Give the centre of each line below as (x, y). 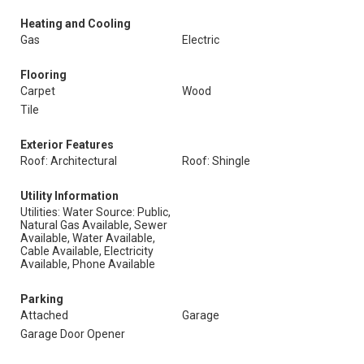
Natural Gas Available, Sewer (94, 225)
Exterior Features (67, 145)
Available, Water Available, (88, 238)
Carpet (38, 91)
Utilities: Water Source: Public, (95, 212)
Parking (42, 299)
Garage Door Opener (73, 334)
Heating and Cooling (76, 24)
